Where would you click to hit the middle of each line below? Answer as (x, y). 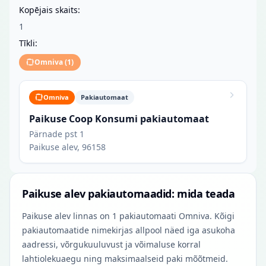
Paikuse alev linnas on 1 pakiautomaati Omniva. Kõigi (128, 216)
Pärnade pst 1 (57, 134)
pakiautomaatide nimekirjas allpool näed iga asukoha (129, 230)
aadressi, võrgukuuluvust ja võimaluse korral (111, 244)
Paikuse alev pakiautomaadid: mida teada (129, 194)
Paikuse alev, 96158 (67, 147)
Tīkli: (28, 43)
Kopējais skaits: (50, 10)
